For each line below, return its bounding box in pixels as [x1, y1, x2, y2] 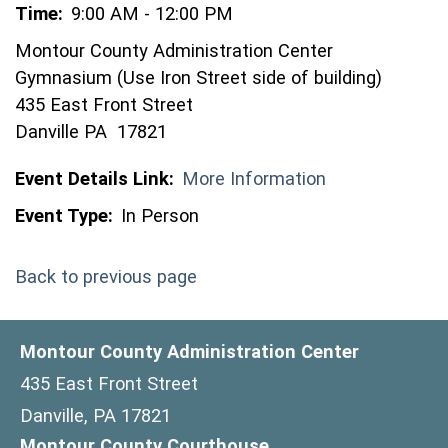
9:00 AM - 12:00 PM [71, 3, 233, 24]
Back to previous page [15, 266, 197, 287]
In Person [121, 205, 199, 226]
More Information [182, 168, 326, 189]
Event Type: [15, 205, 113, 226]
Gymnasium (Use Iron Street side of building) [15, 67, 382, 88]
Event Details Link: [15, 168, 174, 189]
